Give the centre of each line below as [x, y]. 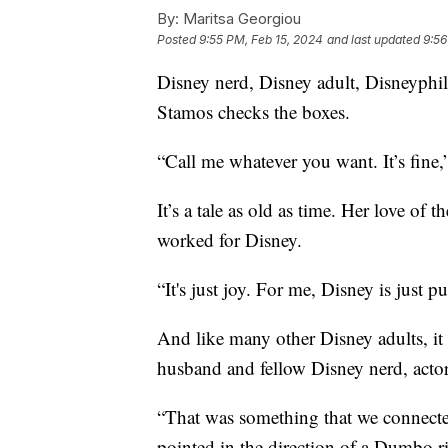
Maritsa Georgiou [240, 18]
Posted [178, 39]
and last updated [373, 39]
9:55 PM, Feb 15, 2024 [261, 39]
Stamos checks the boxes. [253, 111]
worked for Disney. [229, 239]
